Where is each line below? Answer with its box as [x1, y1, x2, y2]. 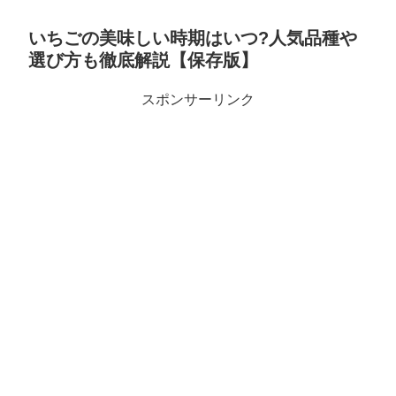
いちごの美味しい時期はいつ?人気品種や [28, 28, 357, 49]
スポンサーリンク [141, 92, 255, 108]
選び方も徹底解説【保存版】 [28, 50, 258, 71]
